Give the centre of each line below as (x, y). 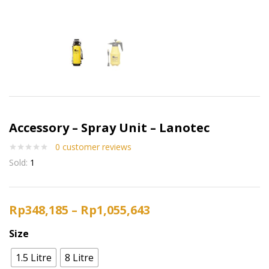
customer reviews (96, 147)
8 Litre (79, 257)
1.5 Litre (34, 257)
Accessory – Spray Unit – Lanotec (109, 127)
